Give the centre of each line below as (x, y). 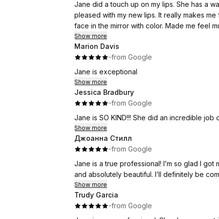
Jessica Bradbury (104, 92)
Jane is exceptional (106, 72)
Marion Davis (97, 46)
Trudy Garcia (96, 195)
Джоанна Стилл (103, 138)
